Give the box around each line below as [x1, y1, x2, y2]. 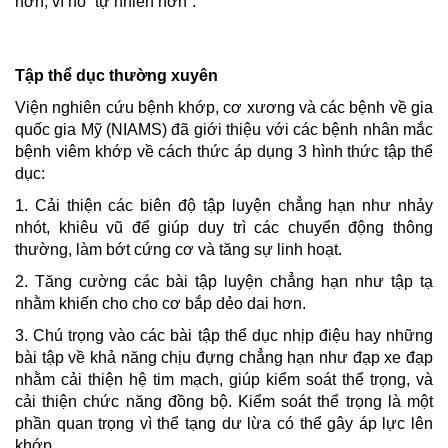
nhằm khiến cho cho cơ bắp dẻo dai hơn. [15, 295, 306, 312]
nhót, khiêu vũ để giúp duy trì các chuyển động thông [15, 219, 433, 236]
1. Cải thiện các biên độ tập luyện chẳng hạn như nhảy [15, 197, 433, 214]
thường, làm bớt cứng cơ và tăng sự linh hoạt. [15, 241, 342, 258]
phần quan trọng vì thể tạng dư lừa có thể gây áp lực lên [15, 415, 433, 432]
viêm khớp [55, 143, 132, 160]
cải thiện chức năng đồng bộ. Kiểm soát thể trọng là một [15, 393, 433, 410]
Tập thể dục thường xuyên [15, 67, 218, 84]
